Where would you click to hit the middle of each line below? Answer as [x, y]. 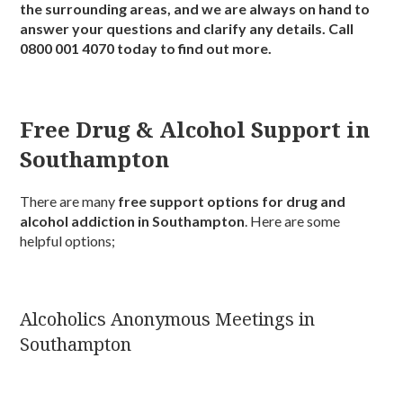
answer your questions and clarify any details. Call [187, 29]
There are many [69, 201]
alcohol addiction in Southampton [133, 221]
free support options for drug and [232, 201]
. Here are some [293, 221]
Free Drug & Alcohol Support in [195, 130]
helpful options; [68, 241]
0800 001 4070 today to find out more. [146, 49]
